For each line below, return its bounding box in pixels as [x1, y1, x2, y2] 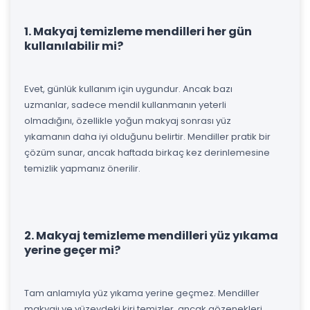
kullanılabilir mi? [24, 37, 123, 54]
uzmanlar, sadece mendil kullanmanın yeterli [24, 98, 226, 111]
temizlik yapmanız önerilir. [24, 161, 140, 175]
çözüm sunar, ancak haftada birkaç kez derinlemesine [24, 145, 270, 159]
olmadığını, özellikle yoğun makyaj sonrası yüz [24, 113, 231, 127]
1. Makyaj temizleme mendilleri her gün [24, 23, 252, 39]
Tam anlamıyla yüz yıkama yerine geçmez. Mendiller [24, 286, 259, 300]
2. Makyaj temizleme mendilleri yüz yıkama [24, 227, 278, 244]
